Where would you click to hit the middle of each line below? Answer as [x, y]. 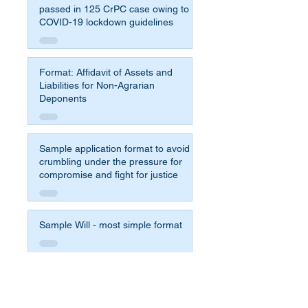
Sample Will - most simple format [111, 225]
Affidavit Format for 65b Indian [105, 301]
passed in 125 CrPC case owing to [84, 9]
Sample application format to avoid [114, 148]
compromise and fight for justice [109, 175]
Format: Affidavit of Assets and [106, 72]
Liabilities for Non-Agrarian [97, 85]
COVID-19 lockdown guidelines [106, 22]
